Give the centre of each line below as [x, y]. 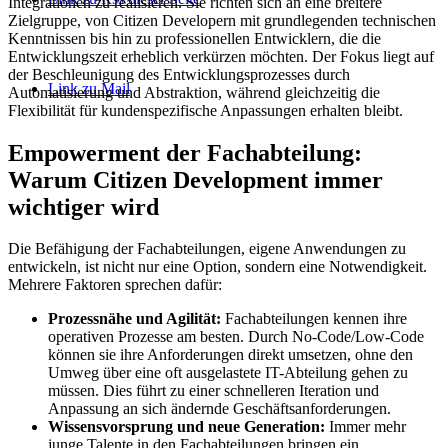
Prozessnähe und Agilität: [134, 319]
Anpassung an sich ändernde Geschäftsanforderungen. [219, 409]
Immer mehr [365, 427]
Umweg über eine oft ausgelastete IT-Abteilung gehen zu [228, 373]
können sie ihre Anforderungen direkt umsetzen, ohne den [230, 355]
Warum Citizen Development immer [195, 179]
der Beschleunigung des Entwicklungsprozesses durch [179, 74]
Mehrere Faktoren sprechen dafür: [115, 285]
